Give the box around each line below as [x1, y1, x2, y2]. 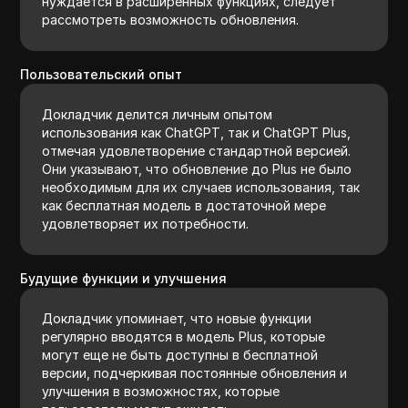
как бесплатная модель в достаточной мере [42, 197, 327, 213]
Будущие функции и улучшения [20, 270, 228, 286]
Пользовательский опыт [20, 66, 183, 82]
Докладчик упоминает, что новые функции [42, 310, 312, 326]
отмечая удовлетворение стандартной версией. [42, 142, 352, 158]
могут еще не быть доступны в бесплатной [42, 346, 319, 362]
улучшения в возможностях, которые [42, 382, 280, 399]
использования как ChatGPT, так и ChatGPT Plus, [42, 124, 352, 140]
